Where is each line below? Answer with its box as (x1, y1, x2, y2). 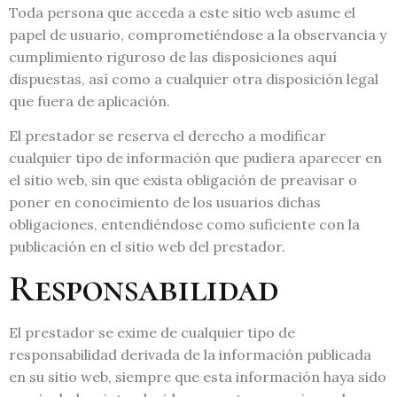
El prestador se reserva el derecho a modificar (9, 126, 326, 144)
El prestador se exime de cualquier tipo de (9, 323, 295, 342)
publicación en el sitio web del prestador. (9, 237, 285, 255)
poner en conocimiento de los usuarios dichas (9, 192, 321, 211)
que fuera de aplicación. (9, 91, 170, 110)
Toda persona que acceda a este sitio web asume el (9, 3, 355, 21)
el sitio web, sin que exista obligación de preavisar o (9, 170, 357, 189)
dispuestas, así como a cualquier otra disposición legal (9, 69, 378, 88)
